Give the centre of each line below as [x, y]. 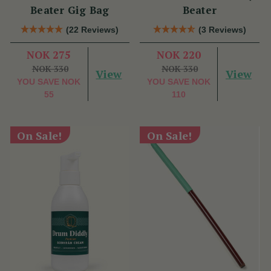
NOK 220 [178, 54]
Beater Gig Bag [70, 10]
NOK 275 [49, 54]
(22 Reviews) [93, 29]
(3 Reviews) [222, 29]
